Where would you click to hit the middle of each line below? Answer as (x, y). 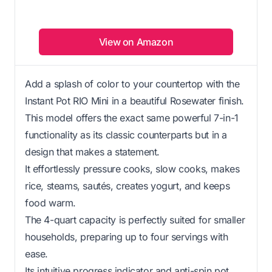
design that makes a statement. (93, 151)
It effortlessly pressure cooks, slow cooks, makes (132, 168)
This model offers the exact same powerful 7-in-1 (132, 117)
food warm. (50, 202)
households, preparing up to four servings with (127, 236)
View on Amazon (136, 42)
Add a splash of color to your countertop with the (132, 83)
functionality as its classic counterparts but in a (126, 134)
